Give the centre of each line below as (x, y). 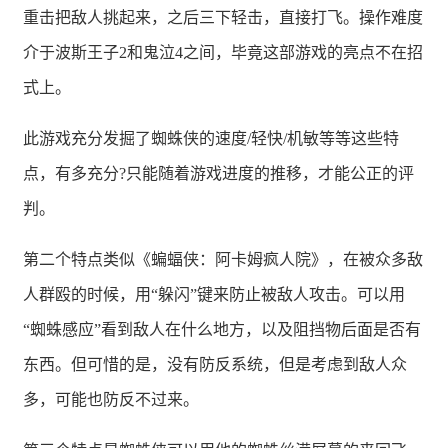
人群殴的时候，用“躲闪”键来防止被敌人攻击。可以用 (214, 295)
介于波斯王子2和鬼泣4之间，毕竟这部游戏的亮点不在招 (223, 53)
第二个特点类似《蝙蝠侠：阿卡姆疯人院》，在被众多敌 (223, 260)
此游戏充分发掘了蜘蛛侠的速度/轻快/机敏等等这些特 (211, 139)
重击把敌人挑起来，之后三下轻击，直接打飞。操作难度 (223, 18)
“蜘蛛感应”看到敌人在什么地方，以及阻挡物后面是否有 (222, 330)
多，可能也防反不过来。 (111, 400)
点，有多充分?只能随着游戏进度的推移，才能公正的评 (218, 174)
